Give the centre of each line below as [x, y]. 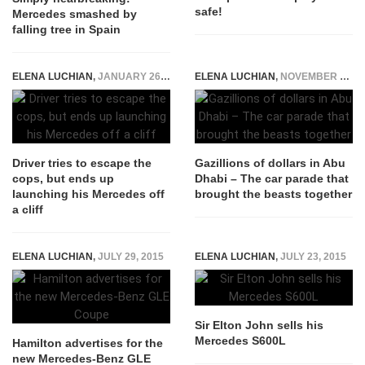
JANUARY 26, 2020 [129, 77]
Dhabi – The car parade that [272, 178]
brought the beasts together [273, 194]
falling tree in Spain [66, 29]
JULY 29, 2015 [131, 257]
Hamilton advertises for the [88, 343]
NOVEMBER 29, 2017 [310, 77]
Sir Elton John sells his [259, 325]
